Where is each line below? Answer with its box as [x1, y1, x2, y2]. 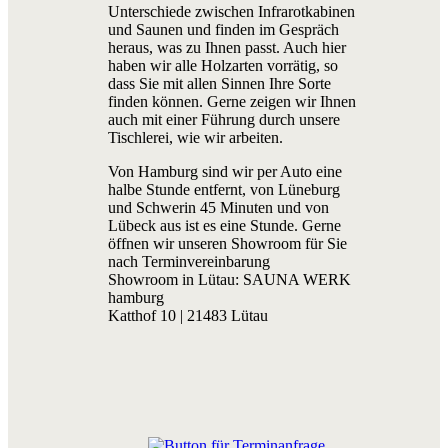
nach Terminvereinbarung [108, 253, 270, 271]
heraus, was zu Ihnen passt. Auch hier [108, 39, 346, 57]
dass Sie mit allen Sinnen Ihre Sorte [108, 75, 331, 93]
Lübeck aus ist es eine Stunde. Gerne [108, 217, 341, 235]
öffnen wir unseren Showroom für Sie [108, 235, 347, 253]
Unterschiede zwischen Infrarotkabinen [108, 3, 355, 21]
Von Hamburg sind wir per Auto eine [108, 163, 342, 181]
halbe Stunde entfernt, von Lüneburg [108, 181, 340, 199]
